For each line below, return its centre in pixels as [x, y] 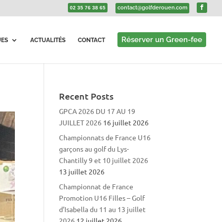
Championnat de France [96, 186]
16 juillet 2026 [126, 122]
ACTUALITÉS [48, 40]
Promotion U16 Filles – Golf [102, 198]
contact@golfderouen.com [152, 8]
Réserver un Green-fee [162, 40]
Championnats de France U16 [105, 137]
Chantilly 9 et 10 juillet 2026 [104, 160]
